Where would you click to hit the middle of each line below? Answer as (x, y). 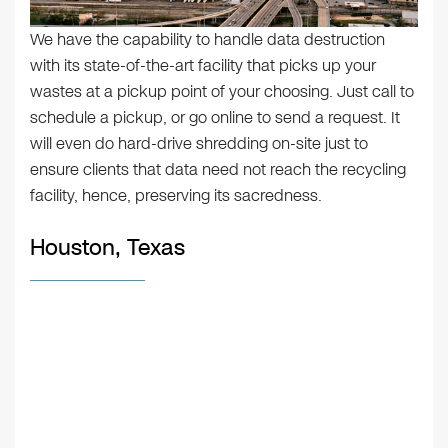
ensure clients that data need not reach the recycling (218, 170)
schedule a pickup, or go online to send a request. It (215, 118)
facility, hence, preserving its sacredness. (176, 196)
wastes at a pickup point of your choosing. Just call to (222, 92)
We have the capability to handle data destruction (207, 40)
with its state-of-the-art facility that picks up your (203, 66)
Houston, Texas (107, 248)
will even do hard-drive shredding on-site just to (199, 144)
